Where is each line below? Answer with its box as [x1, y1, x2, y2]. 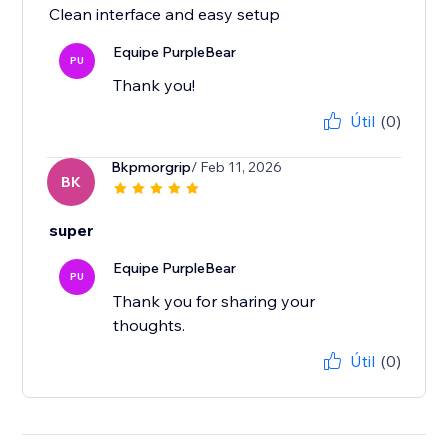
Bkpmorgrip [111, 158, 192, 177]
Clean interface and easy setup [49, 4, 281, 25]
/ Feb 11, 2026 [191, 158, 283, 177]
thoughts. [113, 315, 186, 336]
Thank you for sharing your [113, 291, 316, 312]
